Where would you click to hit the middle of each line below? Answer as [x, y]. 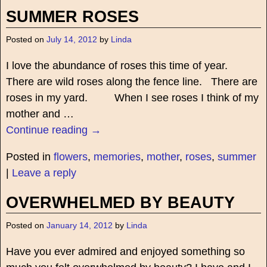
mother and [34, 114]
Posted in [28, 157]
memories [117, 157]
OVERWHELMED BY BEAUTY [120, 202]
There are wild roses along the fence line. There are [131, 82]
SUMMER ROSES [72, 16]
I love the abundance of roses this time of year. [119, 66]
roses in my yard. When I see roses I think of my [132, 98]
